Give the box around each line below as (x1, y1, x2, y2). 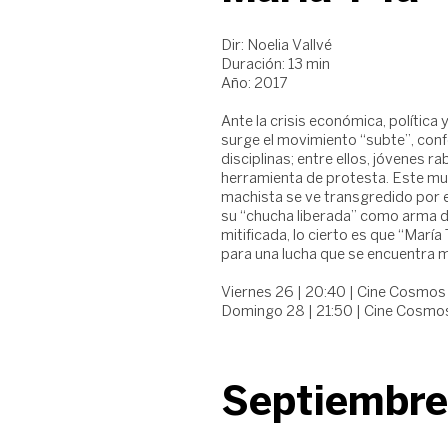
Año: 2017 (221, 77, 287, 91)
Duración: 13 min (221, 58, 330, 72)
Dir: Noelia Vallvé (221, 39, 332, 53)
